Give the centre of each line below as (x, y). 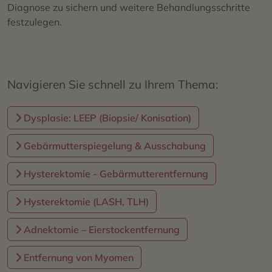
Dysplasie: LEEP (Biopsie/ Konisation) (106, 117)
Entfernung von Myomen (77, 257)
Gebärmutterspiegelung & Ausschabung (114, 145)
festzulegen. (35, 22)
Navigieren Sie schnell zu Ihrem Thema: (113, 84)
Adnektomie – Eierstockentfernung (100, 229)
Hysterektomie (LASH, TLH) (85, 201)
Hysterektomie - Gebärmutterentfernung (115, 173)
